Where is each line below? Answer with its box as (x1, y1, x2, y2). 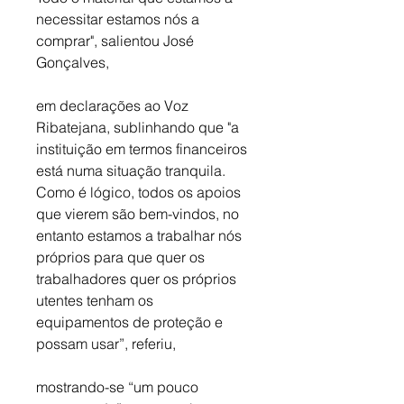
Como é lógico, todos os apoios (36, 183, 244, 202)
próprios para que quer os (36, 248, 208, 267)
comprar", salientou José (36, 32, 197, 50)
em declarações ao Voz (36, 96, 192, 115)
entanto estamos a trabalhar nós (36, 226, 245, 245)
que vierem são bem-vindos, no (36, 205, 243, 224)
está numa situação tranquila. (36, 161, 229, 180)
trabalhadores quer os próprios (36, 270, 240, 289)
